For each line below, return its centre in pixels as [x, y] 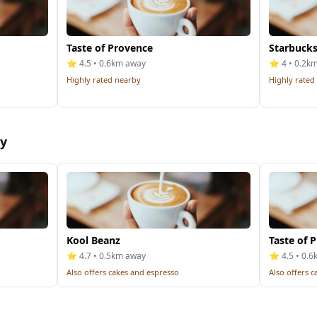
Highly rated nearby [104, 80]
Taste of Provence [110, 48]
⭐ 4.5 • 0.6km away [106, 63]
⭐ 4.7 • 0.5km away [106, 256]
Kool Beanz [94, 240]
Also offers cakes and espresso [123, 272]
